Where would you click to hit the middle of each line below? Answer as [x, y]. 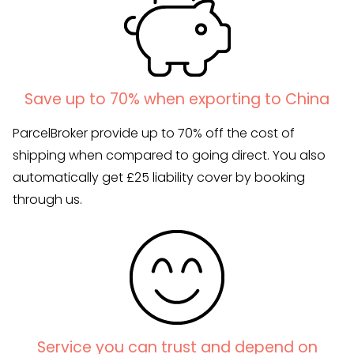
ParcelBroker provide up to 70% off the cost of [154, 134]
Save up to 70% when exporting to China [177, 100]
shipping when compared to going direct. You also [169, 156]
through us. [47, 200]
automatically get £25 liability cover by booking [159, 178]
